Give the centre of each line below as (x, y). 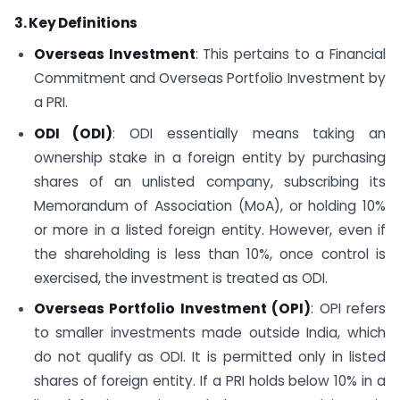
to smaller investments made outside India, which (209, 333)
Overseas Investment (114, 54)
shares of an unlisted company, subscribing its (209, 181)
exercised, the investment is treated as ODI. (180, 278)
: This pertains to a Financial (291, 54)
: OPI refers (349, 309)
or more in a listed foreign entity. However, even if (209, 229)
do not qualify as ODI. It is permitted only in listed (209, 357)
